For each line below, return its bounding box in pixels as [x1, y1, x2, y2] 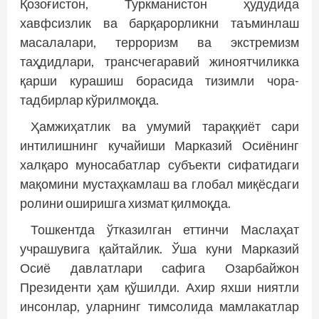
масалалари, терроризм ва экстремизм [20, 34, 299, 50]
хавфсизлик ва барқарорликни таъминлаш [20, 15, 299, 31]
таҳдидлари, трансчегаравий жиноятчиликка [20, 53, 299, 69]
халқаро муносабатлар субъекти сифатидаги [20, 157, 299, 172]
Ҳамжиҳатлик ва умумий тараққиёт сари [31, 118, 299, 134]
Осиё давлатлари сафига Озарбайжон [20, 260, 299, 276]
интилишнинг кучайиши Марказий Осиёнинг [20, 137, 299, 153]
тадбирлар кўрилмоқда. [20, 92, 159, 108]
